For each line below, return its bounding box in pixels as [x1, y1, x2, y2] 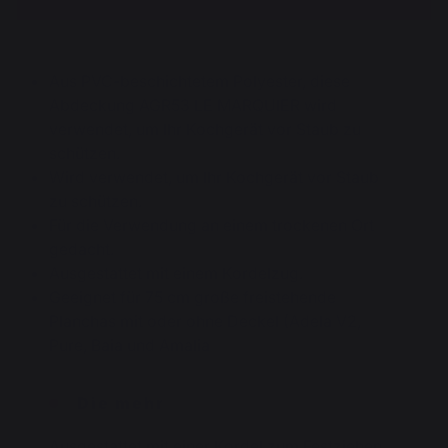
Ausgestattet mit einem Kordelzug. [49, 263, 307, 283]
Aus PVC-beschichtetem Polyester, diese [49, 71, 350, 91]
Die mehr [77, 393, 165, 413]
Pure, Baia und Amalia [49, 335, 210, 355]
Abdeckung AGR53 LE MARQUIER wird [49, 95, 337, 115]
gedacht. [49, 239, 118, 259]
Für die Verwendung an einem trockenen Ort [49, 215, 374, 235]
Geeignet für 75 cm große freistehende [49, 287, 336, 307]
